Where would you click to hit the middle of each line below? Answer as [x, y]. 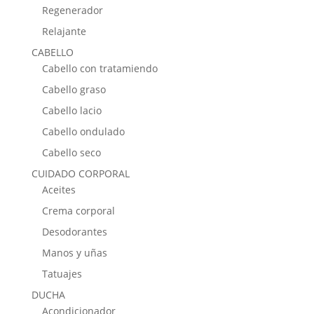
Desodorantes [74, 232]
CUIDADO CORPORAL [80, 174]
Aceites [59, 190]
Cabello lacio [71, 111]
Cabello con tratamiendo [100, 69]
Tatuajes [62, 274]
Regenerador [72, 11]
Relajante [64, 32]
